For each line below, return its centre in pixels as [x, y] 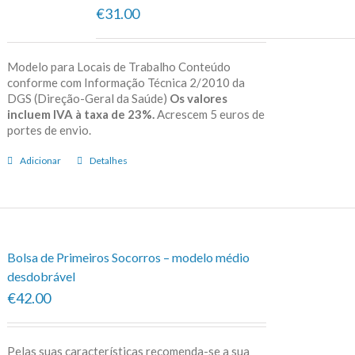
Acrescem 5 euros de [209, 114]
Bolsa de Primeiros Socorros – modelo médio [128, 257]
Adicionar [40, 160]
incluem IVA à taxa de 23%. [80, 114]
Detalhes [108, 160]
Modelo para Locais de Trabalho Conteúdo [118, 66]
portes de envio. [58, 130]
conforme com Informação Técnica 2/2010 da [126, 82]
